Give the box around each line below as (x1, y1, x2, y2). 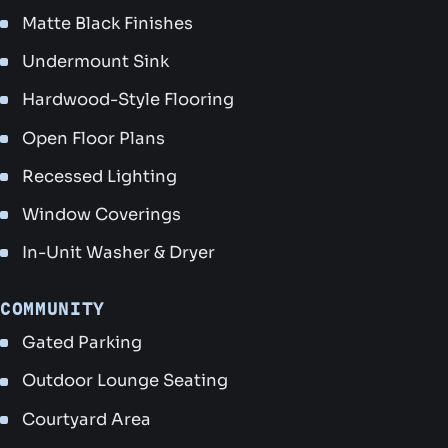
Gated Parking (22, 332, 143, 354)
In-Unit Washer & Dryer (22, 242, 216, 264)
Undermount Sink (22, 51, 170, 73)
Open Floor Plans (22, 127, 166, 149)
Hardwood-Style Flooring (22, 89, 235, 111)
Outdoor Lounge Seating (22, 370, 229, 392)
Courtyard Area (22, 408, 152, 430)
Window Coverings (22, 203, 182, 225)
